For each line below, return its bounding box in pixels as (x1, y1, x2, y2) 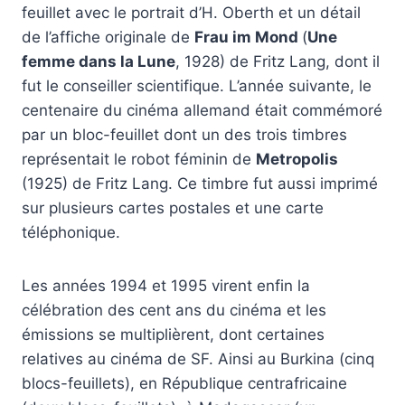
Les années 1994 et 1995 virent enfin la (22, 277, 310, 296)
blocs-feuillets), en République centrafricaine (22, 374, 347, 393)
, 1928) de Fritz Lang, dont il (175, 52, 380, 71)
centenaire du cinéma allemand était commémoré (22, 101, 382, 120)
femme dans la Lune (22, 52, 175, 71)
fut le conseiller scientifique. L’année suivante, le (22, 77, 372, 96)
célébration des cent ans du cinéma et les (22, 301, 326, 320)
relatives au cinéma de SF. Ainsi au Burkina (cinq (22, 350, 374, 369)
